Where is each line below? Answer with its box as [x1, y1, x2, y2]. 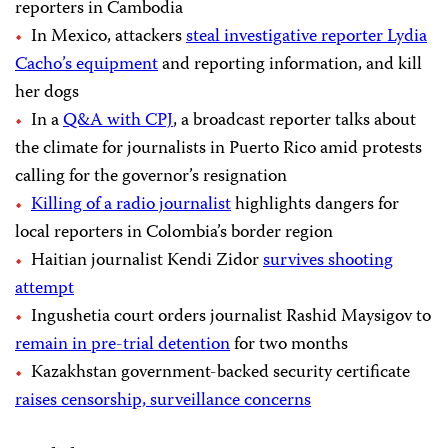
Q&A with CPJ [63, 106, 173, 137]
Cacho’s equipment [15, 50, 158, 81]
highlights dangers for [231, 190, 399, 221]
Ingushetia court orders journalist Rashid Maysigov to [31, 302, 431, 333]
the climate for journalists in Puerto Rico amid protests [15, 134, 422, 165]
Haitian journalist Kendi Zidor [31, 246, 263, 277]
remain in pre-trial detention [15, 330, 230, 361]
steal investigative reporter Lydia [186, 22, 427, 53]
